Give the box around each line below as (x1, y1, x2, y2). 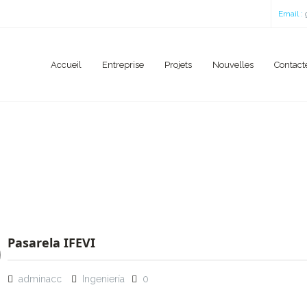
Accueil (51, 60, 82, 70)
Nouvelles (212, 60, 254, 70)
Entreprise (102, 60, 144, 70)
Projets (164, 60, 192, 70)
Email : (278, 9, 303, 19)
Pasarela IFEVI (7, 234, 95, 251)
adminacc (18, 273, 62, 284)
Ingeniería (82, 273, 125, 284)
